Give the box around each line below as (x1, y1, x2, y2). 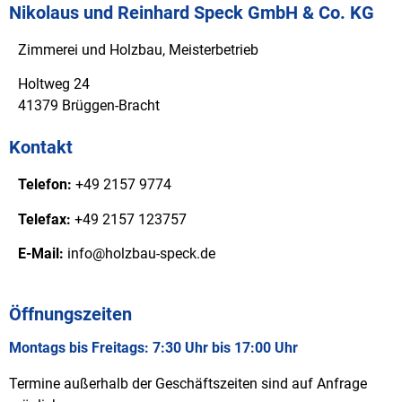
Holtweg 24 (18, 75, 90, 93)
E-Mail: (18, 245, 64, 263)
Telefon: (18, 176, 72, 194)
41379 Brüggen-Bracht (18, 97, 160, 115)
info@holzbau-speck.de (64, 245, 215, 263)
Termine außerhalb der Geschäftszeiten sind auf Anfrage (9, 374, 367, 392)
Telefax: (18, 210, 71, 228)
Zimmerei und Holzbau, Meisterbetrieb (18, 40, 258, 58)
